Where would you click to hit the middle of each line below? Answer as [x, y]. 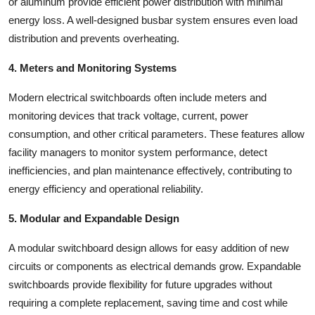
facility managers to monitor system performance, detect [138, 152]
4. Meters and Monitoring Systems [92, 67]
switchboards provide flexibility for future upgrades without [140, 284]
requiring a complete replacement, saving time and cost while [148, 302]
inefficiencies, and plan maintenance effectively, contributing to [150, 170]
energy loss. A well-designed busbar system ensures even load [153, 20]
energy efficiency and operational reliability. [106, 188]
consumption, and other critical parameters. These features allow [156, 134]
